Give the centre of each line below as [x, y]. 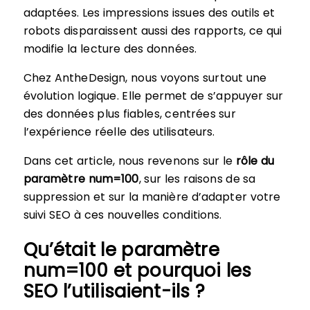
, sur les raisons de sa [197, 179]
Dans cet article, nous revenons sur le [129, 161]
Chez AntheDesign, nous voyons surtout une [145, 78]
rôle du [255, 161]
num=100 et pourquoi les [137, 271]
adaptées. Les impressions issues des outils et [149, 13]
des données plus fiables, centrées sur [129, 114]
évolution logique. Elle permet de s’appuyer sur [153, 96]
